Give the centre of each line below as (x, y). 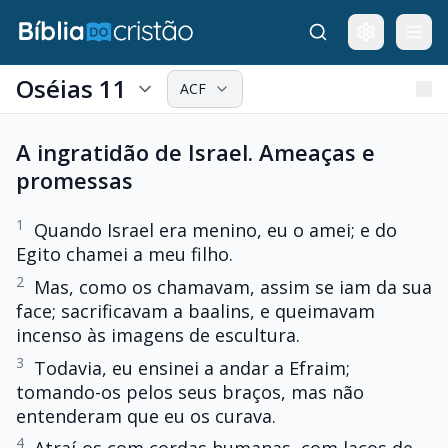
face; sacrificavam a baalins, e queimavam (195, 310)
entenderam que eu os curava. (146, 415)
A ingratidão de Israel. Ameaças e (195, 152)
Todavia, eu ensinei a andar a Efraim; (192, 367)
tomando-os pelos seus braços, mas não (190, 391)
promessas (74, 180)
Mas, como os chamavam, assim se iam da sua (233, 286)
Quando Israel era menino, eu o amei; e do (215, 230)
